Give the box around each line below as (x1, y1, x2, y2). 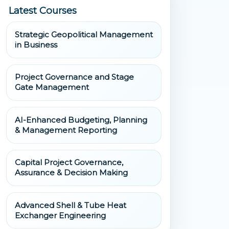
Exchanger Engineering (14, 210, 106, 220)
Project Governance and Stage (14, 72, 134, 82)
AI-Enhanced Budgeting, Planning (14, 114, 147, 125)
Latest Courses (8, 4, 77, 16)
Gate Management (14, 82, 89, 93)
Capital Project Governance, (14, 157, 123, 168)
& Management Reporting (14, 125, 117, 135)
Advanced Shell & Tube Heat (14, 200, 126, 210)
